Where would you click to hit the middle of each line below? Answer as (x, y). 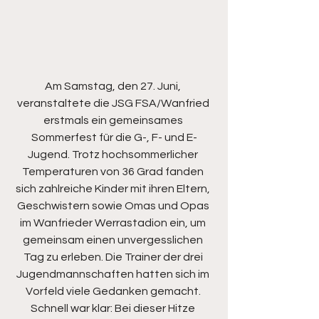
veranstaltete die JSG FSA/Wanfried (114, 104)
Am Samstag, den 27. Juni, (114, 87)
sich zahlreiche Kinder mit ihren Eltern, (114, 189)
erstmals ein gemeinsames (114, 121)
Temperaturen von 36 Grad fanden (114, 172)
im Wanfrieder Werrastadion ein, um (114, 223)
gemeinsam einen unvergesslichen (114, 240)
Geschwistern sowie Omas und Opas (114, 206)
